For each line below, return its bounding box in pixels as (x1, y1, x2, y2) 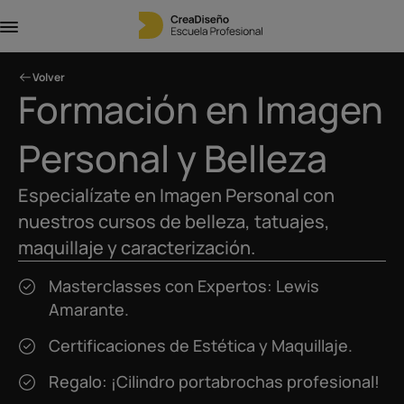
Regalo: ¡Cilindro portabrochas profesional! (49, 371, 380, 392)
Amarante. (49, 298, 129, 320)
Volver (32, 69, 65, 85)
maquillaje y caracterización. (18, 235, 255, 260)
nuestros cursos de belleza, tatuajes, (18, 209, 330, 234)
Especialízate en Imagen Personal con (18, 183, 335, 207)
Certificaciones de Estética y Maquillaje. (49, 335, 353, 356)
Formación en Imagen (18, 84, 383, 134)
